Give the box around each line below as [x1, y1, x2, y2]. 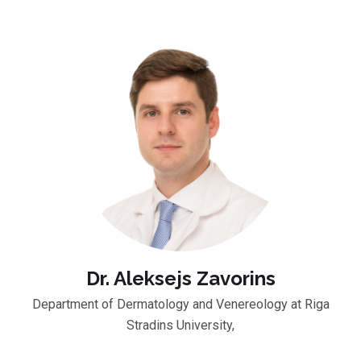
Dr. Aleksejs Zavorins [85, 266, 276, 290]
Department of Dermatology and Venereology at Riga [31, 296, 330, 312]
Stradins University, [127, 317, 234, 333]
